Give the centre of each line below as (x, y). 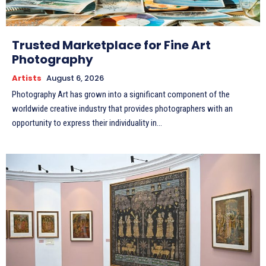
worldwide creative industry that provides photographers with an (122, 108)
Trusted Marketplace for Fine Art (111, 45)
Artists (27, 78)
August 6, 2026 (75, 78)
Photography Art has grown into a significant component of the (121, 94)
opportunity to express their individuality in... (87, 123)
